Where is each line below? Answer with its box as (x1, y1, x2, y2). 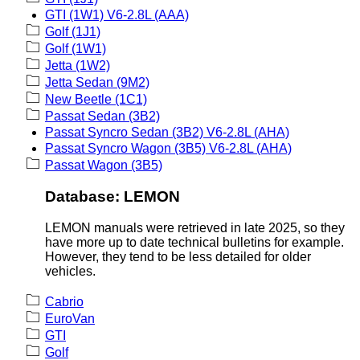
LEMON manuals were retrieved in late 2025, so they (45, 221, 345, 235)
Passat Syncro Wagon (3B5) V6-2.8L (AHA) (45, 141, 292, 155)
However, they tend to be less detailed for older (45, 250, 311, 264)
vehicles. (45, 264, 96, 279)
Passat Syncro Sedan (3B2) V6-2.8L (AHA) (45, 125, 289, 139)
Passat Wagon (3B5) (45, 157, 162, 172)
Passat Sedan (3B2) (45, 108, 160, 123)
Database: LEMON (45, 188, 180, 206)
